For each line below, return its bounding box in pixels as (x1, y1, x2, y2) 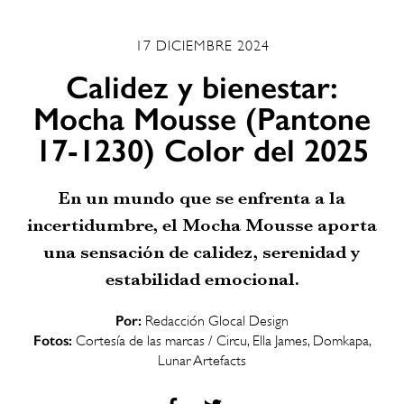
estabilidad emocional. (105, 268, 299, 289)
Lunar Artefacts (158, 352, 246, 369)
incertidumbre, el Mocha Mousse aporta (27, 214, 377, 235)
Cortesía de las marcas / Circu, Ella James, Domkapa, (71, 332, 372, 349)
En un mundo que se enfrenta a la (59, 187, 345, 208)
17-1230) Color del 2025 (35, 131, 369, 170)
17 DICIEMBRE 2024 (134, 38, 270, 54)
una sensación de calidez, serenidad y (43, 241, 361, 262)
